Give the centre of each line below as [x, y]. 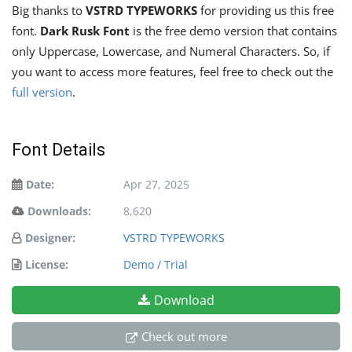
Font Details [59, 150]
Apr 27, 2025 [156, 185]
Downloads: [59, 211]
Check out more [184, 337]
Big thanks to [49, 11]
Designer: [50, 238]
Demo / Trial [156, 265]
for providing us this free [266, 11]
